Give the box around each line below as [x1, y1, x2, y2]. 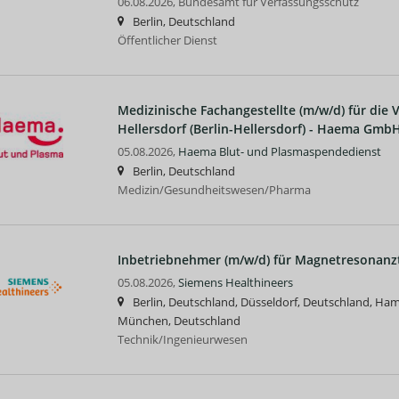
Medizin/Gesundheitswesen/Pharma [117, 182, 311, 198]
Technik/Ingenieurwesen [117, 331, 248, 347]
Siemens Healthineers [177, 274, 293, 290]
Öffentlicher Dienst [117, 32, 217, 48]
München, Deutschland [117, 313, 240, 329]
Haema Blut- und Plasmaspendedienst [177, 143, 381, 159]
